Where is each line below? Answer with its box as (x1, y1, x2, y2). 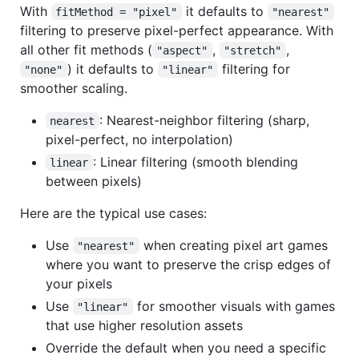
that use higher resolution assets (46, 317, 243, 333)
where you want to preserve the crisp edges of (46, 256, 331, 272)
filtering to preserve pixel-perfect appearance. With (20, 22, 333, 38)
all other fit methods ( (20, 41, 152, 58)
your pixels (46, 275, 112, 292)
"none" (24, 63, 63, 76)
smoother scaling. (20, 79, 127, 96)
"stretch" (224, 43, 282, 57)
